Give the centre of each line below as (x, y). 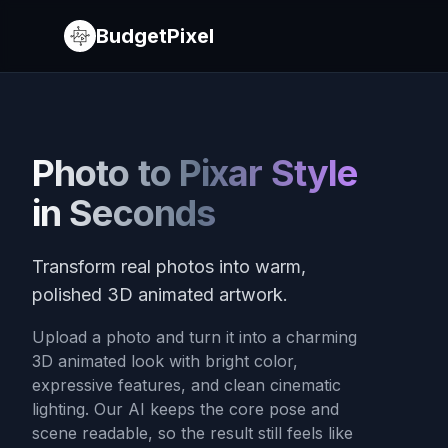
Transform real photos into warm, (169, 266)
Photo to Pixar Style (195, 173)
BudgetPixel (155, 36)
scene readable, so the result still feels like (192, 433)
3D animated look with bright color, (165, 361)
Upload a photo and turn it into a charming (194, 337)
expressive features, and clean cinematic (186, 385)
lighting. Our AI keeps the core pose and (185, 409)
